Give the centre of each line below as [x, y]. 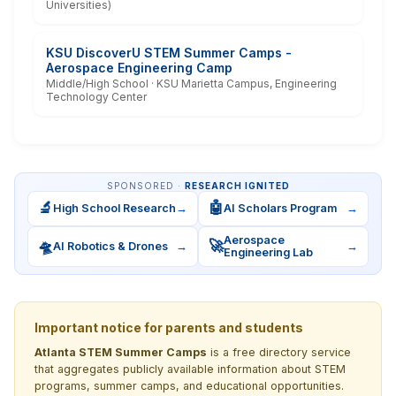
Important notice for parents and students [169, 327]
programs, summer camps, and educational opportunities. [189, 385]
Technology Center [96, 96]
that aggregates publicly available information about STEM [190, 369]
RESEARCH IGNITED [237, 185]
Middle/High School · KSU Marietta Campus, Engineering [191, 83]
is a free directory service [279, 352]
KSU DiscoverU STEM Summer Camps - [169, 52]
